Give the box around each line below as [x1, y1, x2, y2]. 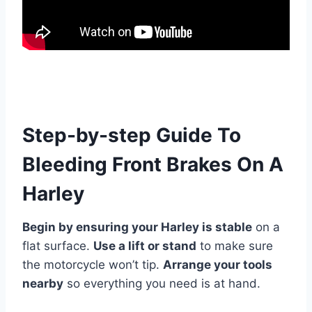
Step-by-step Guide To [22, 123, 241, 147]
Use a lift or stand [93, 239, 196, 253]
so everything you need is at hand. [63, 276, 260, 290]
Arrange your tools [163, 258, 272, 272]
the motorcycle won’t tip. [22, 258, 163, 272]
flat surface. [22, 239, 93, 253]
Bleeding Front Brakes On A [22, 153, 283, 176]
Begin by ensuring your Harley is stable [22, 220, 252, 234]
